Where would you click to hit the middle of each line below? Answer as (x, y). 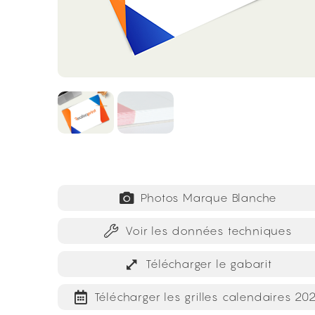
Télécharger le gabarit (209, 264)
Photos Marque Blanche (209, 198)
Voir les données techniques (209, 231)
